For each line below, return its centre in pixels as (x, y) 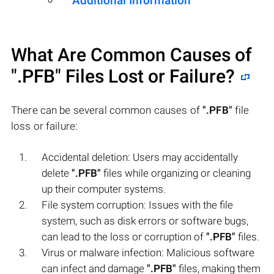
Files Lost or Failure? (148, 76)
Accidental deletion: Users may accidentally (140, 157)
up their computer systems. (104, 189)
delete (57, 173)
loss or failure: (45, 126)
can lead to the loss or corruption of (124, 236)
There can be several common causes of (107, 110)
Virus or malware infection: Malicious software (148, 252)
